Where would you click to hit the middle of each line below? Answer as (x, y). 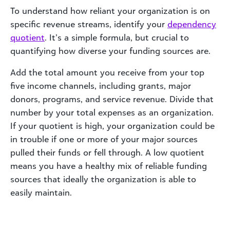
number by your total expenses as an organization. (112, 112)
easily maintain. (41, 192)
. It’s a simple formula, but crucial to (117, 37)
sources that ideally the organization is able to (103, 179)
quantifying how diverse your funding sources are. (110, 51)
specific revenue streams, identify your (89, 24)
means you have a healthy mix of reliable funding (109, 166)
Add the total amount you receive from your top (107, 72)
